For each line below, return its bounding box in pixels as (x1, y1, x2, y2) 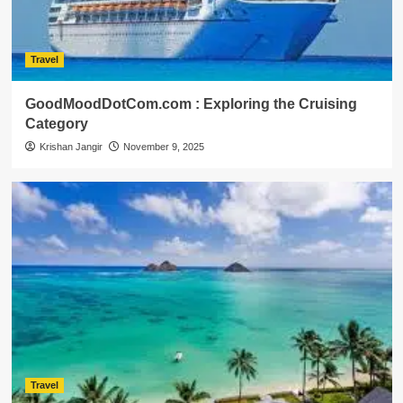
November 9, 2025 (122, 141, 204, 152)
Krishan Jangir (39, 141, 103, 152)
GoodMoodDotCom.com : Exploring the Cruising (24, 96, 357, 112)
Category (24, 116, 88, 131)
